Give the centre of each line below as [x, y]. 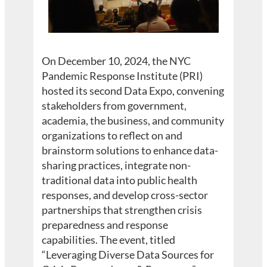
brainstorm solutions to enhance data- [130, 150]
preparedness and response [105, 225]
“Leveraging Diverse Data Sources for [128, 255]
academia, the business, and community [133, 121]
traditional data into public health [120, 180]
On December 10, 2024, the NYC [117, 61]
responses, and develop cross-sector [125, 195]
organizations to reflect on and [112, 136]
